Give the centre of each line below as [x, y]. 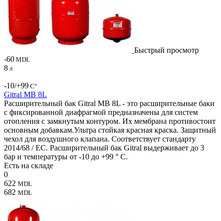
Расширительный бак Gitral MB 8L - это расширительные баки [109, 103]
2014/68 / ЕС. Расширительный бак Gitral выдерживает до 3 [104, 147]
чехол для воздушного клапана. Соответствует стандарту [100, 139]
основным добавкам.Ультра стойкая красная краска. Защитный [110, 130]
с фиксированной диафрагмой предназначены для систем [101, 112]
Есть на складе [29, 165]
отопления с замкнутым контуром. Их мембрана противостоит [110, 121]
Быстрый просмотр [166, 50]
